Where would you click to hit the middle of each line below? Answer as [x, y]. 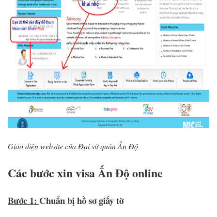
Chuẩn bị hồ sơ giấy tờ [81, 200]
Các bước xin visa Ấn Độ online [85, 172]
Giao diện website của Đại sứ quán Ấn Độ [73, 146]
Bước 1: [23, 200]
